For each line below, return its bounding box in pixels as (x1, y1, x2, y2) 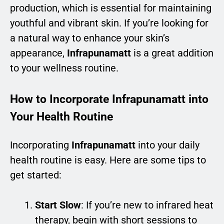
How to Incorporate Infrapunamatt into (10, 92, 208, 106)
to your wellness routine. (10, 62, 118, 74)
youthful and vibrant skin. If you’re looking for (10, 17, 208, 29)
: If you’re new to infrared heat (81, 198, 213, 211)
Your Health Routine (10, 109, 113, 124)
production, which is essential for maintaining (10, 2, 211, 14)
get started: (10, 168, 61, 181)
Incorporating (10, 138, 71, 151)
